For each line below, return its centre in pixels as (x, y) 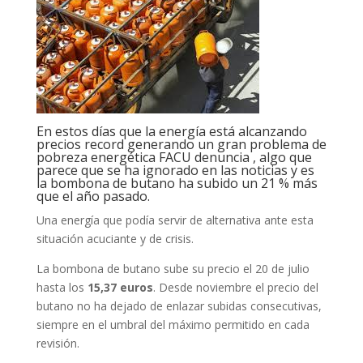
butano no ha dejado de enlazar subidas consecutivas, (179, 306)
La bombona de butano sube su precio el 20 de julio (173, 269)
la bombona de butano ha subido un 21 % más (177, 183)
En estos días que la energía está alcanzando (171, 131)
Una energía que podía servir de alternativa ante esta (175, 220)
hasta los (60, 287)
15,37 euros (120, 287)
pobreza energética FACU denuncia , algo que (174, 157)
